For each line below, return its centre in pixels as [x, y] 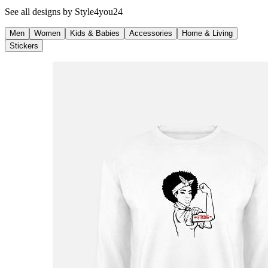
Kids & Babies [95, 33]
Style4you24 [99, 11]
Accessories [151, 33]
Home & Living [207, 33]
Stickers [24, 45]
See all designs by [40, 11]
